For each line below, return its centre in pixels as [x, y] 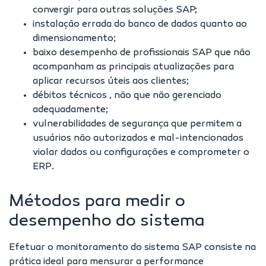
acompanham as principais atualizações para [133, 67]
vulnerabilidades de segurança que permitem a [137, 124]
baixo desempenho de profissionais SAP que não [142, 53]
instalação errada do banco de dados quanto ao [140, 25]
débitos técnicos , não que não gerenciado [127, 96]
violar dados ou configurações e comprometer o [141, 153]
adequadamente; [70, 110]
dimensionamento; [74, 39]
